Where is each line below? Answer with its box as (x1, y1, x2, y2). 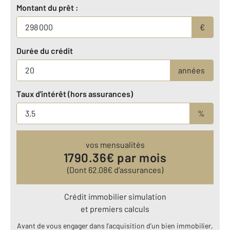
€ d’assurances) (107, 164, 163, 175)
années (178, 65, 205, 75)
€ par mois (106, 149, 167, 165)
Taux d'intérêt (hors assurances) (16, 88, 133, 99)
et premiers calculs (81, 203, 149, 214)
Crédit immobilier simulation (64, 191, 166, 201)
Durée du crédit (16, 45, 73, 55)
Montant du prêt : (16, 2, 79, 12)
